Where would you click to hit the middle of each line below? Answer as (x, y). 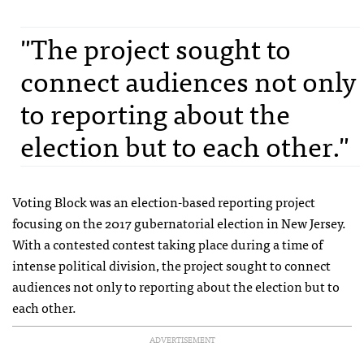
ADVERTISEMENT (182, 340)
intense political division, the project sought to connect (171, 265)
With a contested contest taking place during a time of (167, 244)
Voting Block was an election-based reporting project (164, 202)
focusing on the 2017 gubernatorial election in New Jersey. (179, 223)
